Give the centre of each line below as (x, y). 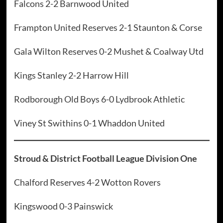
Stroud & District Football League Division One (105, 159)
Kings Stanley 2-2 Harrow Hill (71, 75)
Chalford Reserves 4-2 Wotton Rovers (87, 182)
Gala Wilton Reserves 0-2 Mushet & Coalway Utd (109, 52)
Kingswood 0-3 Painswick (63, 206)
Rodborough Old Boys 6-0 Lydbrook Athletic (99, 99)
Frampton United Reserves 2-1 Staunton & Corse (108, 28)
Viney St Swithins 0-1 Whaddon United (89, 123)
